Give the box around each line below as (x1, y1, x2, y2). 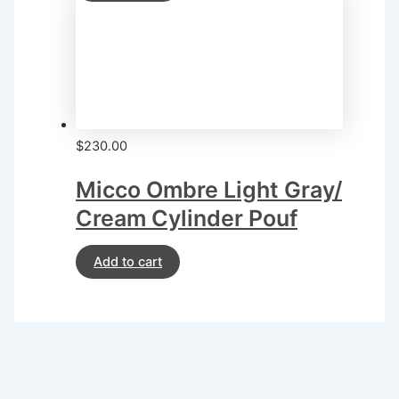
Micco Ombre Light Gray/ (76, 176, 343, 204)
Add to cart (94, 253, 163, 270)
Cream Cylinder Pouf (76, 205, 298, 232)
